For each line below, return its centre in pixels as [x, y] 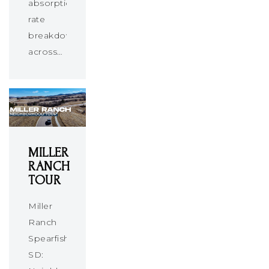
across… [46, 51]
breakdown [54, 35]
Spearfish [49, 238]
